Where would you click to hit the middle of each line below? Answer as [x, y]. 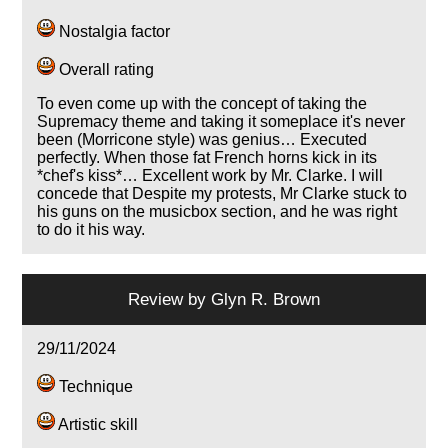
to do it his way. [91, 230]
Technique [94, 387]
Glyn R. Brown [265, 299]
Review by [169, 299]
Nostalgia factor [113, 32]
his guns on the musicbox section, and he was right [217, 212]
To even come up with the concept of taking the [202, 104]
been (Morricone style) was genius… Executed [202, 140]
